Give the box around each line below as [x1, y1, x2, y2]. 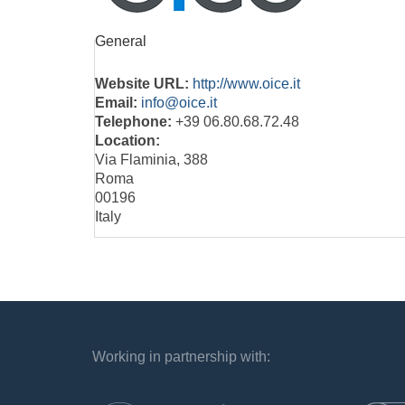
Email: [95, 94, 141, 110]
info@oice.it [141, 94, 217, 110]
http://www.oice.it [193, 75, 300, 91]
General [95, 33, 146, 49]
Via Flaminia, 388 [95, 151, 208, 167]
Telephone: [95, 113, 175, 129]
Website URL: [95, 75, 193, 91]
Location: [95, 132, 160, 148]
